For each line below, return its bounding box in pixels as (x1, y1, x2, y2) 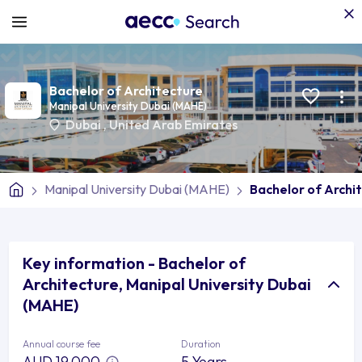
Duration (181, 337, 221, 350)
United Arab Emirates (108, 116, 238, 133)
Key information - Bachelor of (23, 252, 246, 273)
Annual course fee (23, 337, 100, 350)
